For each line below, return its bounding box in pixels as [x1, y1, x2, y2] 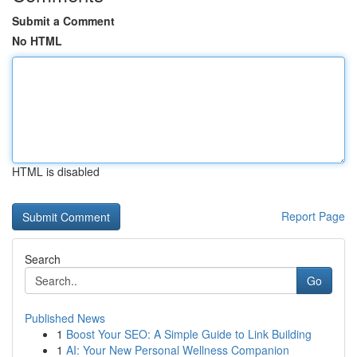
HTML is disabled [12, 163, 100, 179]
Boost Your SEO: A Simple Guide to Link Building [66, 326, 312, 342]
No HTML [12, 33, 62, 49]
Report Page [281, 208, 345, 224]
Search [25, 251, 61, 267]
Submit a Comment [12, 13, 115, 29]
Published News [25, 310, 105, 326]
